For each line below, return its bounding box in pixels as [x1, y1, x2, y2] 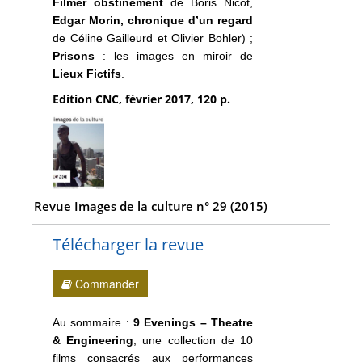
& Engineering [53, 333, 134, 347]
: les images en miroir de [95, 48, 254, 62]
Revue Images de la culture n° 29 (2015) [33, 198, 267, 215]
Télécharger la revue [53, 233, 204, 255]
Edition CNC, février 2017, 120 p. [53, 90, 230, 107]
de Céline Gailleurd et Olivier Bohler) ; [53, 31, 254, 44]
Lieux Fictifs [53, 66, 121, 80]
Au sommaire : [53, 315, 134, 329]
